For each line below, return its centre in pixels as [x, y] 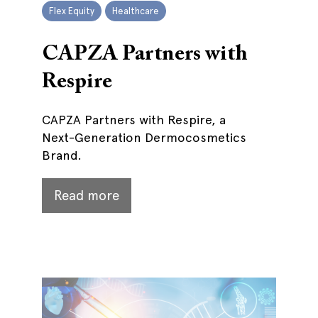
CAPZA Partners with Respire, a [134, 120]
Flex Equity [72, 11]
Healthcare [136, 11]
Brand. [62, 155]
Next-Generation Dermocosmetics [144, 137]
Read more [87, 196]
